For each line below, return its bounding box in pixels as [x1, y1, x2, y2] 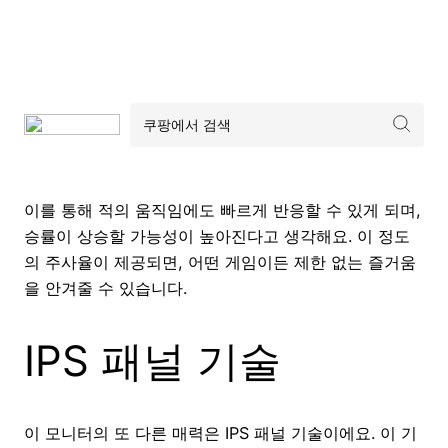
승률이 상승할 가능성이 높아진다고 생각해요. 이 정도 [24, 225, 410, 246]
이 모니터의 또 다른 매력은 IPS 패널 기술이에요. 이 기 [24, 423, 417, 444]
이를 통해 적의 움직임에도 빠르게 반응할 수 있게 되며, [24, 199, 421, 220]
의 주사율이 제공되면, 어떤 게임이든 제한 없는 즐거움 [24, 251, 416, 272]
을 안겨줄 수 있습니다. [24, 277, 187, 298]
